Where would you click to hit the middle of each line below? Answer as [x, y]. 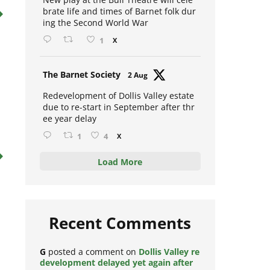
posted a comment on [92, 257]
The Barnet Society [81, 80]
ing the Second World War [95, 28]
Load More [120, 168]
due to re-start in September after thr [118, 113]
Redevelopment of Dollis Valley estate [118, 101]
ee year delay [69, 124]
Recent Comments [120, 229]
